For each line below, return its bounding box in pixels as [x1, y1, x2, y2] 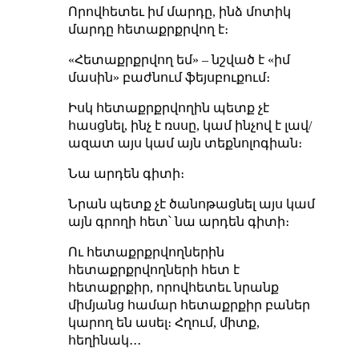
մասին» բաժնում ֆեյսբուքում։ [67, 70, 270, 84]
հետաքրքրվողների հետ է [67, 262, 240, 276]
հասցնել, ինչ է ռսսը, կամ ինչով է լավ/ [67, 118, 312, 132]
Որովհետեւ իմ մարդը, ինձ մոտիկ [67, 4, 291, 18]
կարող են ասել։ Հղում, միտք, [67, 315, 260, 329]
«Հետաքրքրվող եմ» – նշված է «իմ [67, 52, 290, 67]
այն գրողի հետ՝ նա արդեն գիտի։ [67, 214, 289, 228]
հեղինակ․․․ [67, 333, 141, 347]
